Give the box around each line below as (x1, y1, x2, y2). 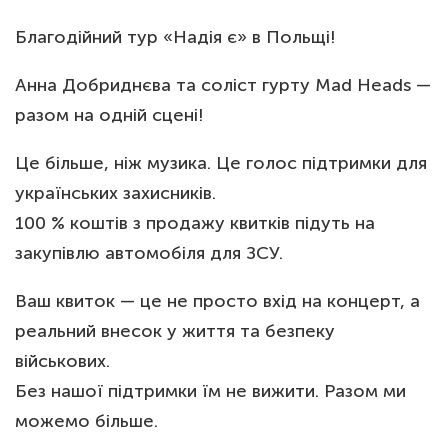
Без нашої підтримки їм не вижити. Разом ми (15, 379, 406, 402)
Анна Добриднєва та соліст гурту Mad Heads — (15, 73, 431, 96)
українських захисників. (15, 181, 216, 204)
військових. (15, 349, 110, 372)
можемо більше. (15, 409, 158, 432)
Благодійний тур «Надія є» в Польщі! (15, 25, 335, 48)
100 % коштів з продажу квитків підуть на (15, 211, 375, 234)
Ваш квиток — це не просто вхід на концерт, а (15, 289, 420, 312)
